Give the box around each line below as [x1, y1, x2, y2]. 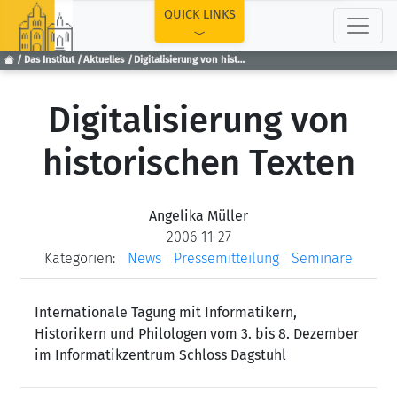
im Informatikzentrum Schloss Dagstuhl [35, 346, 286, 363]
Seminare [292, 250, 353, 267]
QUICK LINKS [163, 7, 236, 22]
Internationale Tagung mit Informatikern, [35, 304, 297, 321]
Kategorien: [44, 250, 115, 267]
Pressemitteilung [174, 250, 279, 267]
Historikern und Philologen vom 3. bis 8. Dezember [35, 325, 359, 342]
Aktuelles [83, 54, 125, 66]
